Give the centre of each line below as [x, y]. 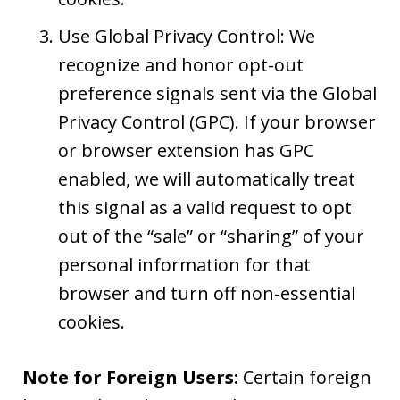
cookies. [92, 322]
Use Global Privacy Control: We [187, 36]
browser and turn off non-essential [207, 293]
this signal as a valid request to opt [205, 208]
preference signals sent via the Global [217, 93]
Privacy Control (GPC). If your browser [217, 122]
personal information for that [184, 265]
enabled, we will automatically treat [207, 179]
